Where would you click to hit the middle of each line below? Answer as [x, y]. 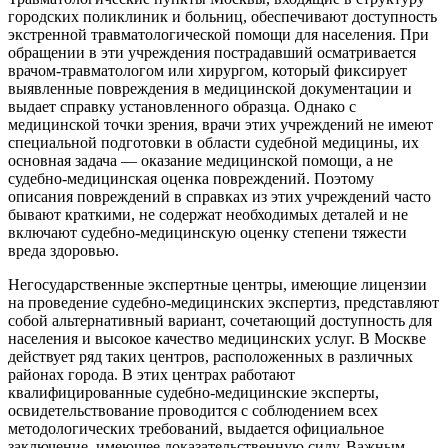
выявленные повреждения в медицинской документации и [210, 88]
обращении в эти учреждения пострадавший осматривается [212, 52]
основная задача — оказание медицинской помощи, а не [200, 160]
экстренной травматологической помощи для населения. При [218, 34]
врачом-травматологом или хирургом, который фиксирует [207, 70]
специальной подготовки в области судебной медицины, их [213, 142]
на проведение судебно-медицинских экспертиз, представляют [223, 302]
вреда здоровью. [63, 250]
